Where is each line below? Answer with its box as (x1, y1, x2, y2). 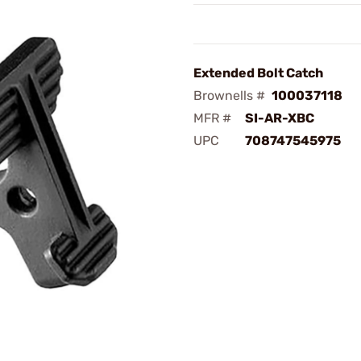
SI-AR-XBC (245, 110, 314, 126)
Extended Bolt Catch (193, 65, 323, 81)
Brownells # (193, 88, 265, 103)
